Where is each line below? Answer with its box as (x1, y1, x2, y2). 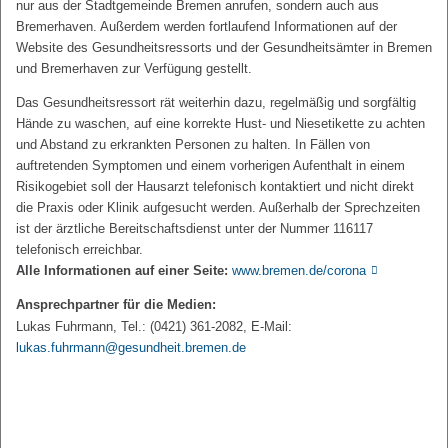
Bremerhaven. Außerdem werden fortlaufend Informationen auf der (16, 19, 397, 34)
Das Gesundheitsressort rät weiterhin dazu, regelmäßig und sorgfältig (16, 95, 416, 110)
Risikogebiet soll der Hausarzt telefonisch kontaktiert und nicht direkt (16, 179, 414, 194)
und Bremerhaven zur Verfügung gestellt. (16, 61, 252, 76)
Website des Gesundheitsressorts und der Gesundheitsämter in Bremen (16, 40, 432, 55)
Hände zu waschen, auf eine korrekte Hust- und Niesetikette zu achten (16, 116, 425, 131)
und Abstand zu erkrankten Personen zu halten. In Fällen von (16, 137, 370, 152)
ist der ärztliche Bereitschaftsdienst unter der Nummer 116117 (16, 221, 373, 236)
